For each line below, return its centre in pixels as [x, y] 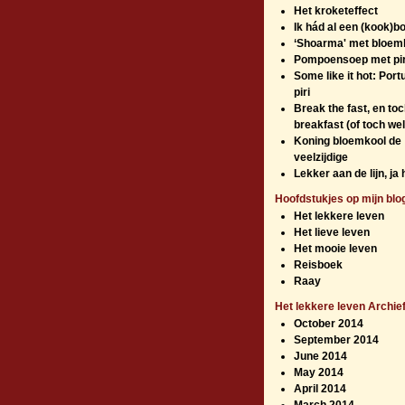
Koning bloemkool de [347, 141]
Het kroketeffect [335, 10]
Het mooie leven [335, 248]
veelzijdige [320, 157]
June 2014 [320, 356]
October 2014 [328, 323]
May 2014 [318, 372]
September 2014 [336, 339]
